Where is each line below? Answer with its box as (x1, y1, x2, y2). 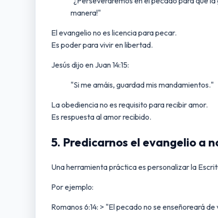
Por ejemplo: (51, 182, 93, 192)
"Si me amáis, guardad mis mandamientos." (71, 79, 214, 90)
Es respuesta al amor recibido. (51, 111, 151, 122)
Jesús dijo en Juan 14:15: (51, 59, 129, 70)
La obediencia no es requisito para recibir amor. (51, 99, 208, 109)
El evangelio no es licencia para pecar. (51, 27, 177, 37)
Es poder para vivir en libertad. (51, 39, 153, 50)
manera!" (71, 7, 101, 18)
